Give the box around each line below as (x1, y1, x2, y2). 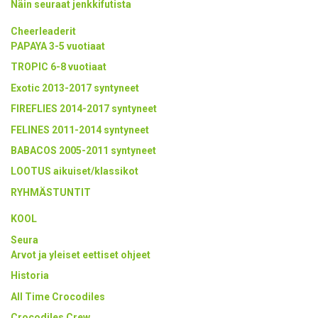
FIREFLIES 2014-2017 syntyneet (11, 103, 157, 115)
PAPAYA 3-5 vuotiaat (11, 40, 107, 52)
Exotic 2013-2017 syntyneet (11, 82, 139, 94)
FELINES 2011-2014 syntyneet (11, 124, 149, 136)
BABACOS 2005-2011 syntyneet (11, 144, 156, 156)
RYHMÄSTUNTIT (11, 186, 91, 198)
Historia (11, 270, 49, 282)
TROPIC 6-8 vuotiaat (11, 61, 106, 73)
